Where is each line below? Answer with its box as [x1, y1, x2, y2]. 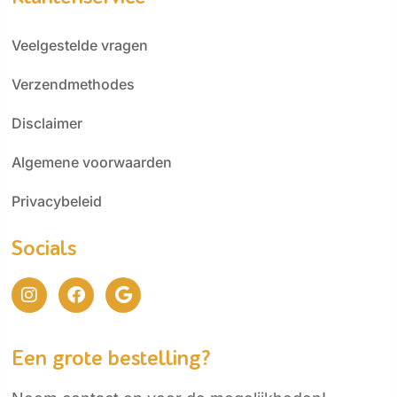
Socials [12, 236, 76, 261]
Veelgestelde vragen [12, 35, 148, 54]
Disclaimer [12, 113, 82, 132]
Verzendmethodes [12, 74, 135, 93]
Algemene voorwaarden [12, 152, 172, 171]
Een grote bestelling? [12, 346, 210, 370]
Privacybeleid [12, 191, 102, 210]
